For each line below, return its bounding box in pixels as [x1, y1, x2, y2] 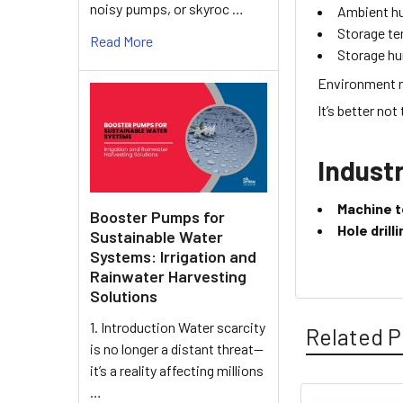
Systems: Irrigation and [90, 246, 256, 267]
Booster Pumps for [90, 207, 225, 228]
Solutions [90, 286, 157, 307]
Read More [90, 31, 153, 49]
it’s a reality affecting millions [90, 362, 264, 380]
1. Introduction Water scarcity [90, 318, 265, 336]
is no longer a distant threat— [90, 340, 264, 358]
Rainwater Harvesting [90, 266, 246, 287]
